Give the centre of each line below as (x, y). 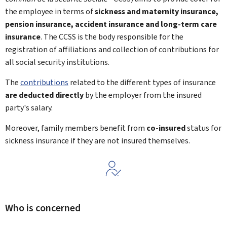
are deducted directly (44, 95)
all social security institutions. (57, 62)
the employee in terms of (50, 11)
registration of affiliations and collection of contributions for (112, 49)
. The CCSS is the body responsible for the (112, 36)
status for (203, 128)
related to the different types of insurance (142, 82)
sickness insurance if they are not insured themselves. (98, 140)
